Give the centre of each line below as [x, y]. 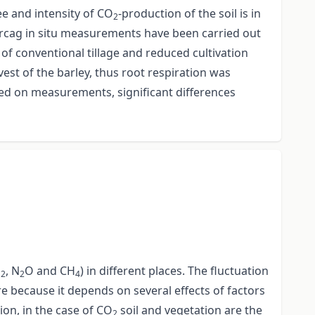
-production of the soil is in [189, 14]
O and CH [50, 271]
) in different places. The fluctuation [174, 271]
